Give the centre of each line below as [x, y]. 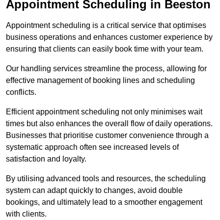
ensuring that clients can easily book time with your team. [105, 49]
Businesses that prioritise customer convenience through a [107, 136]
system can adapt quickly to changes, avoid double [94, 191]
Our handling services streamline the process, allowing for [106, 69]
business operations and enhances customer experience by [109, 37]
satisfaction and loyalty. [46, 159]
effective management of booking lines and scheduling [100, 81]
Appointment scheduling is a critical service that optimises [106, 26]
